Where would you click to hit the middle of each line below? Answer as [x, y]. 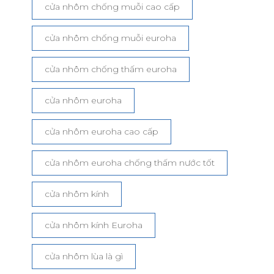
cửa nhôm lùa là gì [83, 256]
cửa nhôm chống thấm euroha [110, 69]
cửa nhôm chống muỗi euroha [110, 38]
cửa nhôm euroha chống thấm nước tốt [129, 162]
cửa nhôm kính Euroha [93, 225]
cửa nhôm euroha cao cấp [101, 131]
